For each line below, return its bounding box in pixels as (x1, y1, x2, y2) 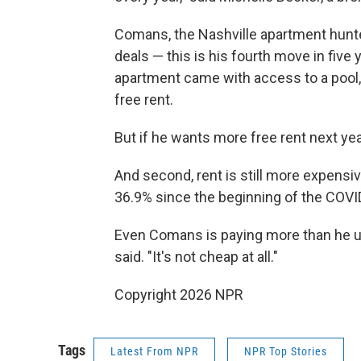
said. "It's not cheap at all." (114, 248, 278, 266)
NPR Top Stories (244, 345, 327, 359)
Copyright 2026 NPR (114, 286, 243, 304)
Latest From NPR (110, 345, 198, 359)
